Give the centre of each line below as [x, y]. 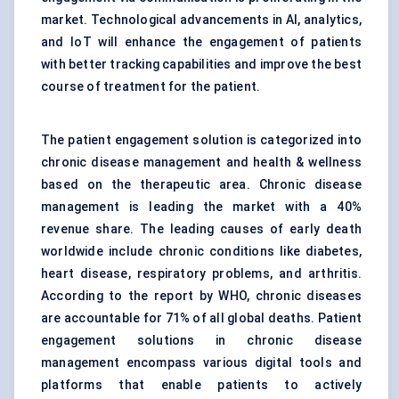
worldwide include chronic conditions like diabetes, [201, 252]
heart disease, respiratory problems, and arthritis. [201, 274]
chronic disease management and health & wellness [201, 163]
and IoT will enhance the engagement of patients [201, 42]
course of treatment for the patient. [151, 87]
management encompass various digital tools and [201, 363]
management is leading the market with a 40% [201, 207]
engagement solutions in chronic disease [201, 341]
